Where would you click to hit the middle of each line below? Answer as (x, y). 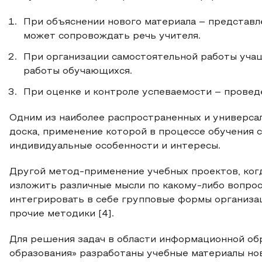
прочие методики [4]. (62, 214)
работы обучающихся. (78, 71)
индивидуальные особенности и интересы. (115, 146)
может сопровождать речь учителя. (112, 36)
